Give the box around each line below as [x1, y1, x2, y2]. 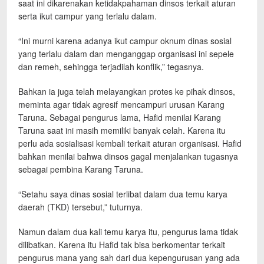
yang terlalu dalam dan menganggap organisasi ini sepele [18, 48, 234, 60]
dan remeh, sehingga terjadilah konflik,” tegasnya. [18, 61, 204, 72]
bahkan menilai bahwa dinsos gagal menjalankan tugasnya [18, 150, 238, 162]
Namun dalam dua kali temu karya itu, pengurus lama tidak [18, 226, 238, 237]
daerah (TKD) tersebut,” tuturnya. [18, 201, 143, 213]
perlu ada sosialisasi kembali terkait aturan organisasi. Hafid [18, 137, 242, 149]
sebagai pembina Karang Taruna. [18, 163, 143, 175]
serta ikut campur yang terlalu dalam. [18, 10, 157, 22]
